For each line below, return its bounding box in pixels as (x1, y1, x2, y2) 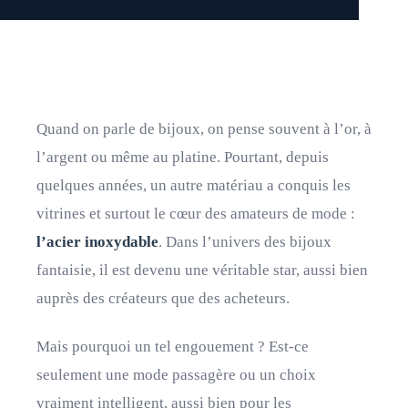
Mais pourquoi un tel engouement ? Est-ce (36, 338, 309, 355)
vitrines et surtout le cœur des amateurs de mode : (36, 205, 355, 222)
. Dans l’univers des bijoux (158, 233, 331, 250)
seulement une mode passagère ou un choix (36, 366, 316, 383)
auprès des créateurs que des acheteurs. (36, 290, 290, 307)
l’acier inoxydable (36, 233, 158, 250)
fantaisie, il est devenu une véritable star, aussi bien (36, 261, 368, 279)
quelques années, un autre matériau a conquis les (36, 177, 351, 194)
